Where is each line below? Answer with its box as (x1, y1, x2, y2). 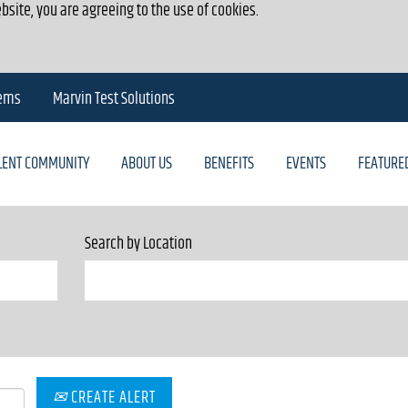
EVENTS (285, 151, 326, 177)
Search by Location (84, 231, 192, 257)
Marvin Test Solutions (53, 87, 175, 112)
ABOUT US (120, 151, 172, 177)
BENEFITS (203, 151, 254, 177)
